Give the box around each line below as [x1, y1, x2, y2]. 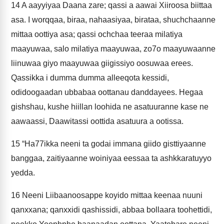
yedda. [11, 168, 35, 177]
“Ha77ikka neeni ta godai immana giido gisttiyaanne [20, 139, 206, 148]
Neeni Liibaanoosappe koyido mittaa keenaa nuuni [20, 191, 202, 199]
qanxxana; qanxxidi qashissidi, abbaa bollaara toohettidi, [11, 205, 212, 214]
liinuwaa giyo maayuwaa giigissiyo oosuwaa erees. [11, 59, 193, 67]
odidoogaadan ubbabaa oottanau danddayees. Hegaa [11, 88, 203, 96]
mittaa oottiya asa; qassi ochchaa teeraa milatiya [11, 30, 182, 38]
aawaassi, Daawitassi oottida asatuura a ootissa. [11, 117, 183, 125]
